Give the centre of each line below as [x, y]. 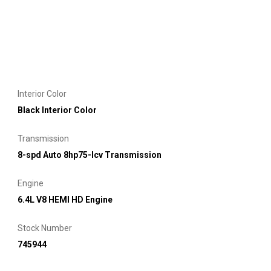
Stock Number [45, 228]
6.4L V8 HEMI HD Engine [65, 199]
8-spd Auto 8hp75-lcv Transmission [90, 155]
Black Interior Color [57, 110]
